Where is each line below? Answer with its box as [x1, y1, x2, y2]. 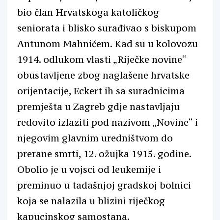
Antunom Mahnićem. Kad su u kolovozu [17, 37, 198, 50]
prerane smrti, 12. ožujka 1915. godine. [17, 147, 191, 160]
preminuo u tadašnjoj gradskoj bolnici [17, 179, 191, 191]
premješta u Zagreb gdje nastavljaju [17, 100, 180, 112]
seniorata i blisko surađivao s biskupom [17, 22, 196, 34]
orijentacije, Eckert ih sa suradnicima [17, 84, 185, 97]
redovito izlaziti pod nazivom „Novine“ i [17, 116, 198, 128]
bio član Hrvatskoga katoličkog [17, 6, 159, 18]
